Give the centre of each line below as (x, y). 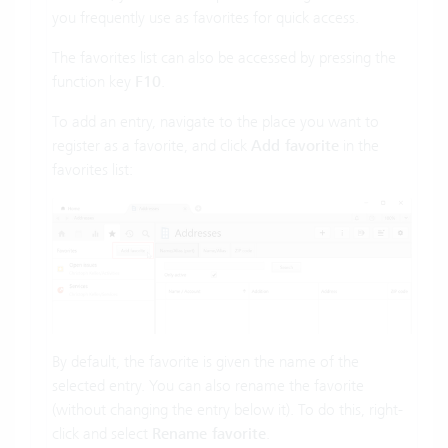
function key (93, 81)
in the (359, 145)
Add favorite (295, 145)
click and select (102, 433)
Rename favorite (209, 433)
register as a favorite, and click (151, 145)
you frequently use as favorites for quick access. (205, 17)
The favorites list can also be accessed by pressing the (224, 57)
